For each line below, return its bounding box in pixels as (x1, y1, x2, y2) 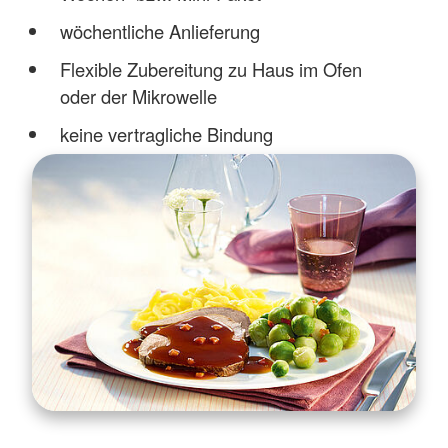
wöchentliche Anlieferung (59, 17, 260, 44)
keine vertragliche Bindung (59, 121, 273, 147)
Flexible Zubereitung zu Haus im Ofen (59, 55, 362, 82)
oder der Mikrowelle (59, 82, 217, 109)
